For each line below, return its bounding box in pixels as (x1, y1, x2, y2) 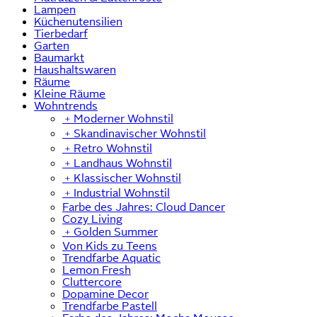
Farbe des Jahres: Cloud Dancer (62, 201, 225, 214)
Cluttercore (62, 276, 122, 289)
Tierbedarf (34, 28, 88, 40)
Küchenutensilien (34, 16, 122, 28)
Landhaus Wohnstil (74, 157, 172, 170)
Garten (34, 40, 69, 52)
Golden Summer (74, 226, 158, 238)
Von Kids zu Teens (62, 240, 157, 253)
